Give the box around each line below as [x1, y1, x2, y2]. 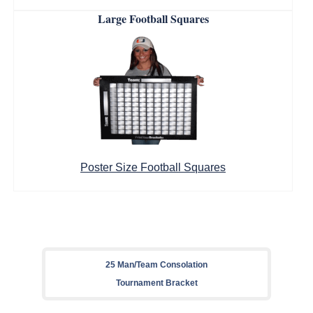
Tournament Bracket [115, 278, 198, 288]
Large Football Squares [97, 10, 209, 27]
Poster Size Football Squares [80, 161, 226, 173]
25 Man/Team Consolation [105, 260, 208, 270]
